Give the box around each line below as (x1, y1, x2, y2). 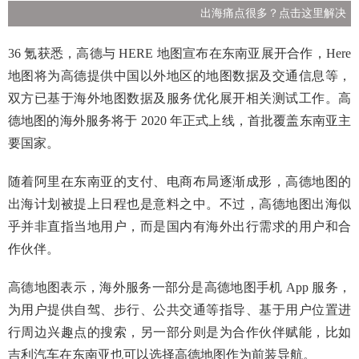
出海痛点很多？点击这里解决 (200, 7, 346, 19)
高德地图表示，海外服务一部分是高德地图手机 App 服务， (8, 280, 351, 294)
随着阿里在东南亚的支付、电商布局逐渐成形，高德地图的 (8, 175, 351, 188)
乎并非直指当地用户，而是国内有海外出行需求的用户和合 (8, 220, 351, 233)
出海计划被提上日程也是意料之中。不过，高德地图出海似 (8, 197, 351, 211)
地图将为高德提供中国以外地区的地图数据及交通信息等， (8, 69, 351, 83)
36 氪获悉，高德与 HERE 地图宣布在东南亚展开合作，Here (8, 46, 351, 60)
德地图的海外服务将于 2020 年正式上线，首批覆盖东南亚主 (8, 114, 351, 127)
